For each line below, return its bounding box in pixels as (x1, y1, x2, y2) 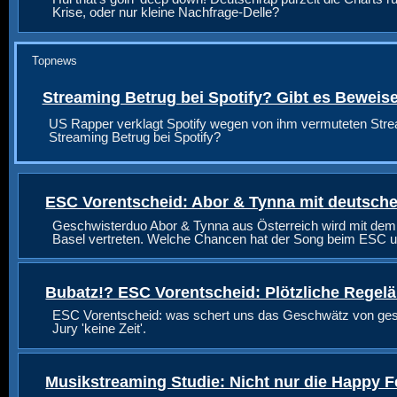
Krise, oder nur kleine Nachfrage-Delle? (51, 5, 279, 20)
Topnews (31, 53, 77, 67)
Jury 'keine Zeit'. (51, 322, 146, 337)
